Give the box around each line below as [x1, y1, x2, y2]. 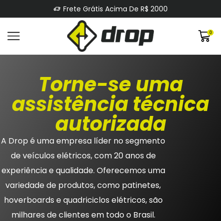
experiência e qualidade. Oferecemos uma [1, 165, 165, 177]
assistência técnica [12, 90, 209, 118]
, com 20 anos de [90, 150, 156, 162]
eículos [27, 150, 57, 162]
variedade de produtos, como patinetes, [5, 180, 161, 191]
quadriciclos [61, 194, 111, 206]
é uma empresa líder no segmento [28, 135, 165, 147]
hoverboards [3, 194, 54, 206]
